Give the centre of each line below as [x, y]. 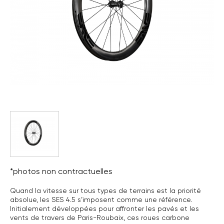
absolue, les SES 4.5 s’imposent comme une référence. [101, 199]
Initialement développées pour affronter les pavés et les [104, 208]
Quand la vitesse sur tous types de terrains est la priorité [105, 190]
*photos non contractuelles [61, 171]
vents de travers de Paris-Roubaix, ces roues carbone [100, 217]
